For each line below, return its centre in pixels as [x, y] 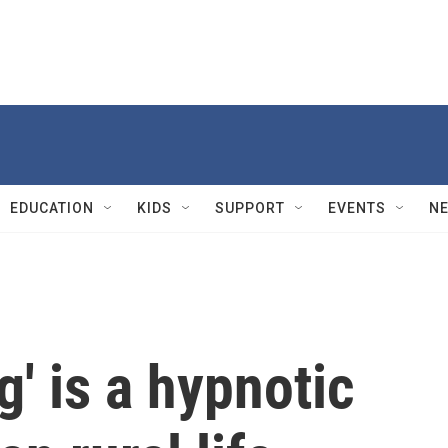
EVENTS [357, 208]
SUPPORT [250, 208]
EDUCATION [52, 208]
